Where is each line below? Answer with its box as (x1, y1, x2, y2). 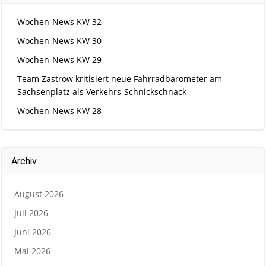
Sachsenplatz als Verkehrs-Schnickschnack (17, 86, 186, 97)
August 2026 (14, 188, 64, 199)
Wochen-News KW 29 (17, 54, 102, 65)
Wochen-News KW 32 (17, 16, 102, 27)
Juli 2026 (14, 207, 48, 218)
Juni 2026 (14, 226, 51, 237)
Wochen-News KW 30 (17, 35, 102, 46)
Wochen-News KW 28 (17, 105, 102, 116)
